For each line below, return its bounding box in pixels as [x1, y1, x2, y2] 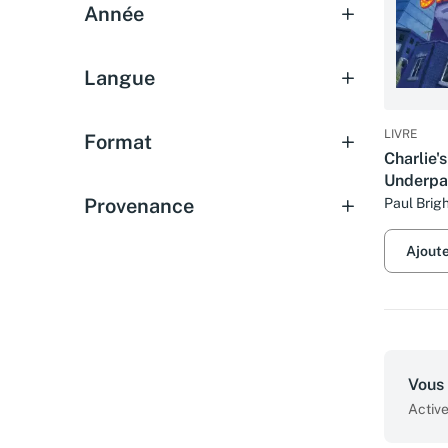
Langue [84, 66, 155, 90]
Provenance [84, 194, 194, 218]
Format [84, 130, 152, 154]
